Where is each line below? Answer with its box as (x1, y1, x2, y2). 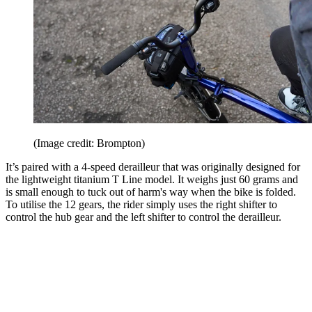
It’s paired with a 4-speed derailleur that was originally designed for (6, 160, 300, 173)
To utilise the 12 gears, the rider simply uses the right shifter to (6, 198, 277, 210)
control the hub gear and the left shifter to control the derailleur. (6, 210, 281, 223)
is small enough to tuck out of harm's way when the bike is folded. (6, 185, 296, 198)
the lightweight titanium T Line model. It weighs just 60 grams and (6, 173, 298, 185)
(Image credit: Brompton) (33, 136, 145, 149)
